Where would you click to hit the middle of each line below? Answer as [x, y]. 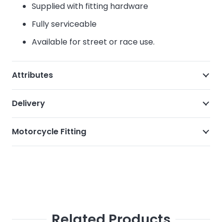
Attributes [32, 75]
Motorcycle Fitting [49, 132]
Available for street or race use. [93, 42]
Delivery [28, 103]
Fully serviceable [64, 24]
